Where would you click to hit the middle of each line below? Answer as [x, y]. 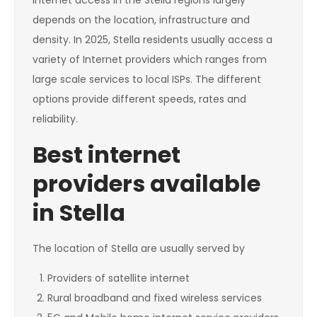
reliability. [55, 119]
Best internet [106, 155]
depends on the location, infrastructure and [141, 20]
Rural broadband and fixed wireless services [155, 298]
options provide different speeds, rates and [139, 99]
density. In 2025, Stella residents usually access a [152, 40]
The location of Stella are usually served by [139, 249]
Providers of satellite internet [119, 278]
